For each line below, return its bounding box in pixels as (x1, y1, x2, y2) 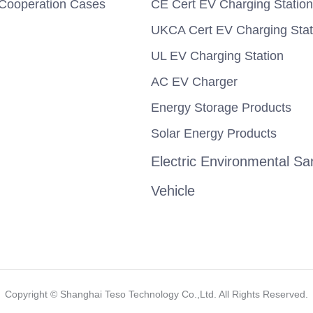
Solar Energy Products (150, 126, 277, 140)
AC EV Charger (150, 75, 238, 89)
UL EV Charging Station (150, 49, 284, 63)
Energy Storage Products (150, 101, 291, 115)
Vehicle (150, 183, 195, 198)
